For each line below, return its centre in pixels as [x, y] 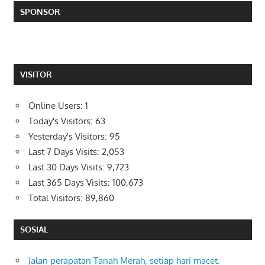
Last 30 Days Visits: [68, 167]
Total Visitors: [57, 198]
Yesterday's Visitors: [69, 137]
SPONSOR [40, 11]
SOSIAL [34, 230]
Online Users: [57, 106]
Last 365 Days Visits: [70, 183]
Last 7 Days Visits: [65, 152]
